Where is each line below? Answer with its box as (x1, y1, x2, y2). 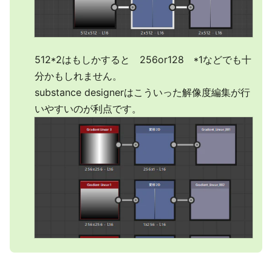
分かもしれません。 (35, 70, 122, 83)
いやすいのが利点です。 (35, 103, 141, 115)
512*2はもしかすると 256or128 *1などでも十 (35, 53, 251, 66)
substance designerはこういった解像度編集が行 (35, 86, 250, 99)
